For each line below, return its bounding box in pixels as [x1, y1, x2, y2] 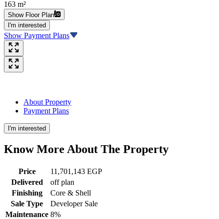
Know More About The [4, 143, 123, 156]
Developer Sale [50, 199, 98, 208]
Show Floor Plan [8, 11, 54, 19]
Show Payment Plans [4, 31, 69, 40]
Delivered [11, 178, 43, 187]
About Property [23, 97, 71, 106]
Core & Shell [50, 189, 91, 197]
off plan [50, 178, 74, 187]
